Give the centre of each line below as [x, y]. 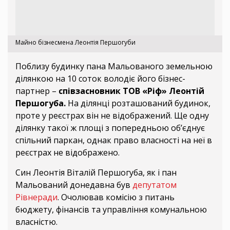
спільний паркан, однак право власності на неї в [114, 140]
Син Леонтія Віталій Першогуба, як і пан [96, 172]
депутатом [154, 185]
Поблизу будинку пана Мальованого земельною [114, 66]
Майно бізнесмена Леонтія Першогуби [75, 42]
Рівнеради [36, 197]
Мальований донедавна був [73, 185]
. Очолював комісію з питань [116, 197]
